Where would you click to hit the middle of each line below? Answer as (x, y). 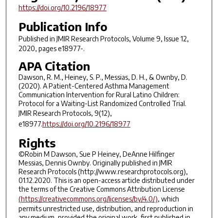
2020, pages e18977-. (51, 48)
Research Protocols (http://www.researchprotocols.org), (103, 172)
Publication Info (63, 26)
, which (168, 199)
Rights (37, 143)
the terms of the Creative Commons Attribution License (101, 189)
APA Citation (54, 66)
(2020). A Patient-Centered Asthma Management (94, 86)
